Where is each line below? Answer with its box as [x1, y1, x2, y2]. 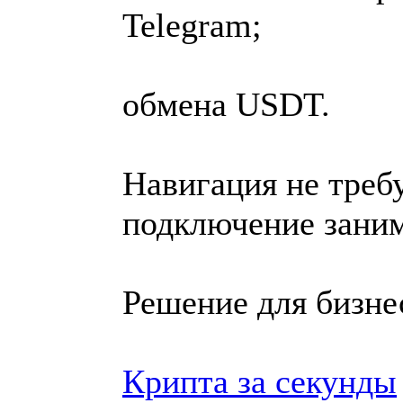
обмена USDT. [122, 85, 330, 123]
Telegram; [122, 5, 262, 44]
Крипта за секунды [122, 362, 397, 400]
